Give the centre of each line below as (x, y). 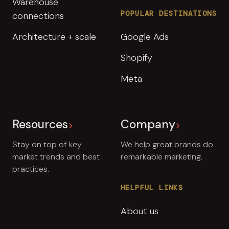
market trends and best (56, 157)
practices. (31, 169)
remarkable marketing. (162, 157)
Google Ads (145, 37)
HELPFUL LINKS (152, 188)
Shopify (136, 58)
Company (148, 124)
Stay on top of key (47, 145)
